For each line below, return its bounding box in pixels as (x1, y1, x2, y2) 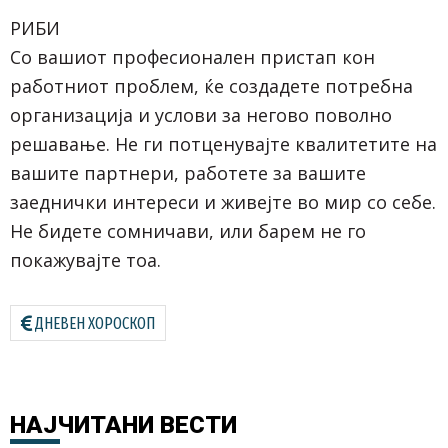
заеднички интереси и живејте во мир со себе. (10, 190, 436, 215)
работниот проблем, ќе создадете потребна (10, 74, 413, 99)
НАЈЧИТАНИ (10, 411, 154, 440)
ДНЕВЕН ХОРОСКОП (35, 314, 155, 334)
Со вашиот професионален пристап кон (10, 45, 375, 70)
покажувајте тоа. (10, 248, 161, 273)
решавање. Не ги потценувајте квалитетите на (10, 132, 437, 157)
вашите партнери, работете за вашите (10, 161, 366, 186)
